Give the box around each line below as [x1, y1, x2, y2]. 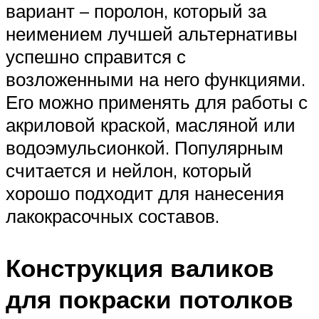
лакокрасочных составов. [6, 204, 219, 228]
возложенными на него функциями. [6, 68, 305, 91]
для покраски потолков [6, 283, 293, 315]
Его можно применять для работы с [6, 90, 308, 114]
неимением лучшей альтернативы [6, 22, 298, 46]
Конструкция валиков [6, 252, 274, 284]
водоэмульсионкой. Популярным [6, 136, 283, 159]
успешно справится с [6, 45, 186, 68]
